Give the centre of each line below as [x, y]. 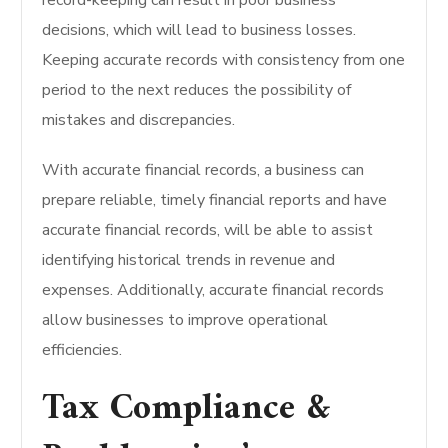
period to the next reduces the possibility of [197, 90]
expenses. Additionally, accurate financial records [213, 290]
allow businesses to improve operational [185, 320]
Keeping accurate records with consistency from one [224, 60]
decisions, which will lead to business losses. [199, 30]
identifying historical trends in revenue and [189, 260]
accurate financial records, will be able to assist [208, 230]
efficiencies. [82, 350]
